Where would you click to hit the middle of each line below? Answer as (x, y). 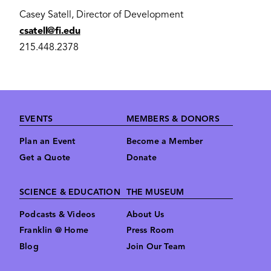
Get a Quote (45, 158)
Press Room (150, 231)
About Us (145, 215)
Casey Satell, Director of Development (101, 15)
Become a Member (165, 142)
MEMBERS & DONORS (173, 119)
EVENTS (36, 119)
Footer (33, 114)
